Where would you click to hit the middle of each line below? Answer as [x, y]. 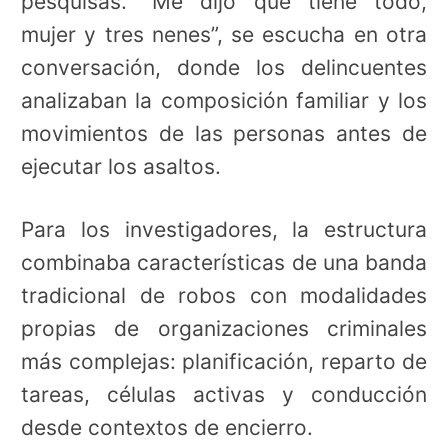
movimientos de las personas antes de [224, 133]
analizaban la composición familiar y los [224, 100]
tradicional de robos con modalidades [224, 295]
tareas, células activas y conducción [224, 394]
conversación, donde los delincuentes [224, 67]
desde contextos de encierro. [167, 427]
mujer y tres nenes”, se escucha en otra [224, 34]
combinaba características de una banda [224, 262]
